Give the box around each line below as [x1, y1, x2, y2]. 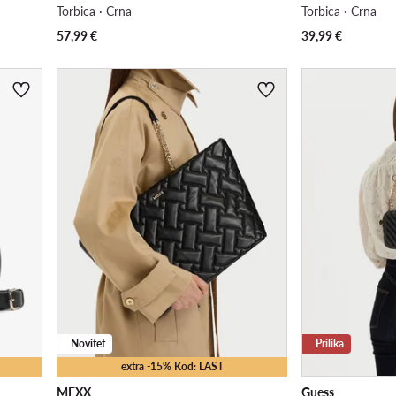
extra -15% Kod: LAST [120, 359, 224, 373]
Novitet [70, 336, 105, 350]
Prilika [316, 336, 345, 350]
